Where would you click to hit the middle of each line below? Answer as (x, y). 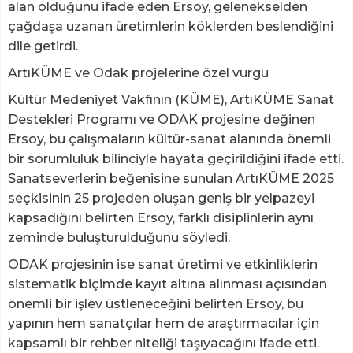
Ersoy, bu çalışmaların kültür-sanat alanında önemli (169, 139)
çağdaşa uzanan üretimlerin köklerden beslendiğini (171, 27)
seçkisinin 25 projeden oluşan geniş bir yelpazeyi (161, 199)
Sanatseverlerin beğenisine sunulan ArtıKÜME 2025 (171, 179)
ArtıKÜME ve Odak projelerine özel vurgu (138, 73)
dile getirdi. (43, 46)
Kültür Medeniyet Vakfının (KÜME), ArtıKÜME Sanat (171, 100)
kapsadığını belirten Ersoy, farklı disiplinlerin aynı (161, 218)
